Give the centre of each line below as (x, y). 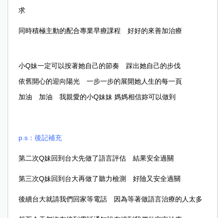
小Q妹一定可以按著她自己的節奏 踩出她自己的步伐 (103, 65)
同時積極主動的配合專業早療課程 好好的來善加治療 (100, 30)
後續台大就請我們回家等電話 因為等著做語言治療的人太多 (110, 199)
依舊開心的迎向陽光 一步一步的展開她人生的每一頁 (100, 81)
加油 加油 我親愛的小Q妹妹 (66, 97)
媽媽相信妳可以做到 (145, 97)
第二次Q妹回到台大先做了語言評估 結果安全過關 (96, 158)
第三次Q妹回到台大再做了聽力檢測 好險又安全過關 (99, 178)
